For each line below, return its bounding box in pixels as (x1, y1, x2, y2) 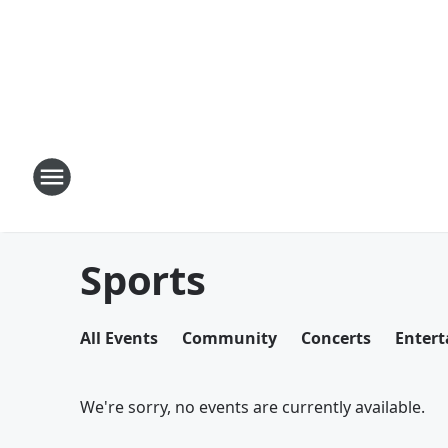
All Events (80, 327, 158, 349)
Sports (80, 252, 206, 307)
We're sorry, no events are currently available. (80, 396, 425, 418)
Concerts (301, 327, 371, 349)
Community (182, 327, 277, 349)
